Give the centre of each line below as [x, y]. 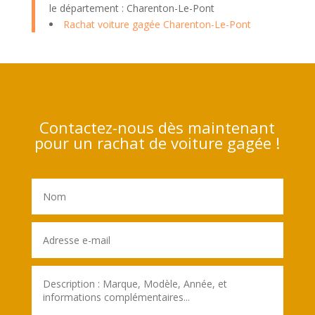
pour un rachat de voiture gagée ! [157, 142]
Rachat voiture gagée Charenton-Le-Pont [157, 24]
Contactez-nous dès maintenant [157, 127]
